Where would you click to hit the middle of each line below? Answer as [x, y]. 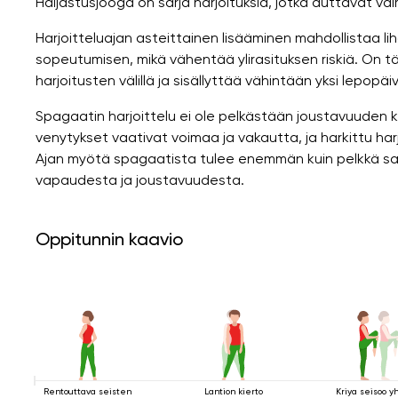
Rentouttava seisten [88, 391]
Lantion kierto [233, 391]
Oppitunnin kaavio [109, 239]
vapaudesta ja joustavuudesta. [140, 179]
